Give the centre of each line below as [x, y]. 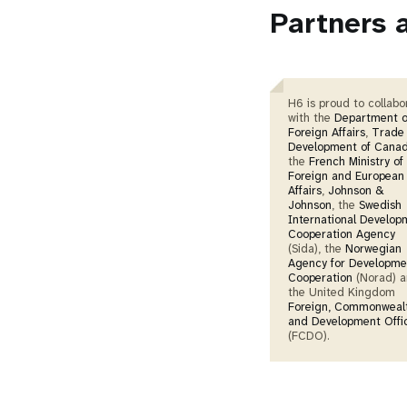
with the [311, 118]
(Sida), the [317, 248]
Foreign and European [346, 176]
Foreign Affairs [327, 132]
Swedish [380, 205]
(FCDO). [309, 336]
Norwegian [373, 248]
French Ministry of [356, 161]
